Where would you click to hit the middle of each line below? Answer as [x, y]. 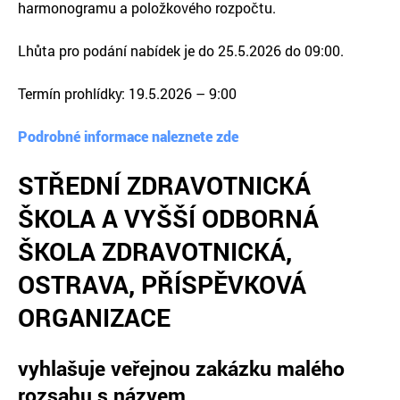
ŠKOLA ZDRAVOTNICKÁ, [155, 250]
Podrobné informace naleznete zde [128, 136]
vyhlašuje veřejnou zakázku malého [181, 368]
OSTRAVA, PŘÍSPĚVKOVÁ [162, 283]
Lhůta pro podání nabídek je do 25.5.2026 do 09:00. [181, 50]
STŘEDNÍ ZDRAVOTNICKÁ [164, 184]
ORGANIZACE [94, 317]
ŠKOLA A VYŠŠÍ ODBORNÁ [168, 217]
